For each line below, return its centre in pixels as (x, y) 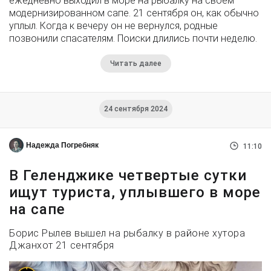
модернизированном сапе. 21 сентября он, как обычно (134, 13)
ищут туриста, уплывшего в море (135, 192)
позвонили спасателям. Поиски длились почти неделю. (133, 38)
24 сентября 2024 (135, 109)
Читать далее (135, 63)
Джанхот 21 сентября (62, 245)
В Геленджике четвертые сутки (128, 175)
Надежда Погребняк (62, 145)
